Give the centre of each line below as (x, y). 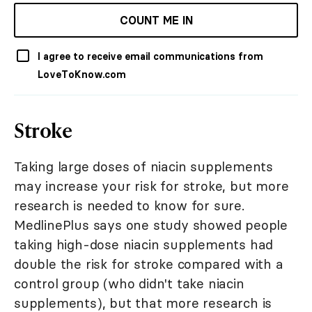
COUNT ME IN (156, 21)
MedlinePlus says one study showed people (151, 225)
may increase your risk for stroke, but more (151, 186)
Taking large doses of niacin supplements (143, 167)
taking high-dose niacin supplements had (144, 245)
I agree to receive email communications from (150, 57)
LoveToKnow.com (82, 75)
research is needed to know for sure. (129, 206)
